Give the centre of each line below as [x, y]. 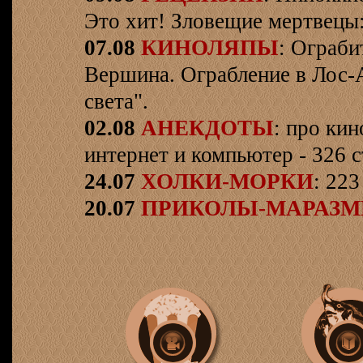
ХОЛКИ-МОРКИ [227, 181]
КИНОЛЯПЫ [210, 48]
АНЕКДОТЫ [207, 128]
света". [116, 101]
